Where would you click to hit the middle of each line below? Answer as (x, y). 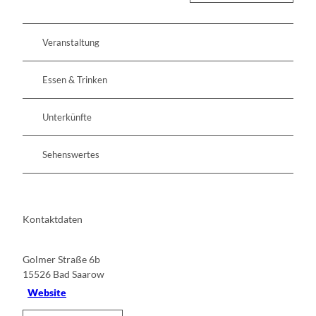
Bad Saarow (79, 274)
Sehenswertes (71, 155)
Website (47, 293)
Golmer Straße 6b (61, 259)
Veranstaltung (71, 43)
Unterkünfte (67, 117)
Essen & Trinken (75, 80)
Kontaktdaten (53, 219)
